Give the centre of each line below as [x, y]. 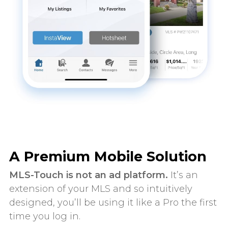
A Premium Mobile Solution [108, 157]
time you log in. [45, 217]
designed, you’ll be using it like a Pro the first [113, 203]
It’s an [183, 175]
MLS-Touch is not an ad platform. [88, 175]
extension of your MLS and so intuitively [101, 189]
